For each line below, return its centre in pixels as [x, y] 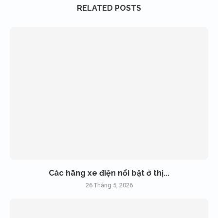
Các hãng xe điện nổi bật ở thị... [109, 173]
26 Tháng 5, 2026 [109, 185]
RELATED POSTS [109, 8]
